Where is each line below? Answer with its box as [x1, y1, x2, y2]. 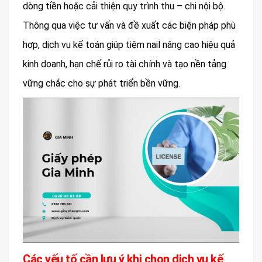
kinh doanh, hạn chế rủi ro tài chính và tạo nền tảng [23, 58, 226, 70]
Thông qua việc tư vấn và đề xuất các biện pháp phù [23, 20, 236, 32]
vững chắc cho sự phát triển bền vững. [23, 78, 180, 89]
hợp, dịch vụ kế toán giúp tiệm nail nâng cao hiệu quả [23, 39, 235, 51]
